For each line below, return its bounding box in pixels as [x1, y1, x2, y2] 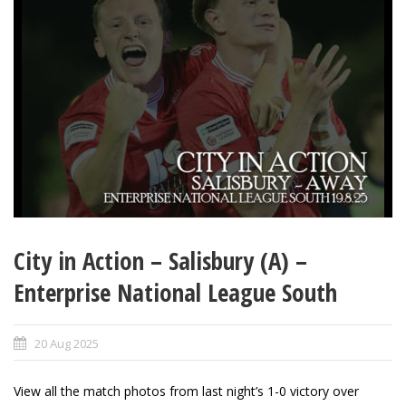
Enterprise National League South [14, 275, 337, 310]
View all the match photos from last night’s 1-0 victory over [14, 382, 359, 401]
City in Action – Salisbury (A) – [14, 244, 307, 278]
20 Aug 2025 [34, 335, 99, 353]
